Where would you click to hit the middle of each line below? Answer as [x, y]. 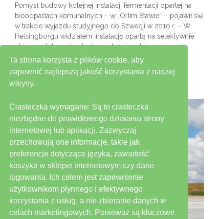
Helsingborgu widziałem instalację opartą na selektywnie [104, 36]
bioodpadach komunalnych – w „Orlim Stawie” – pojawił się [109, 15]
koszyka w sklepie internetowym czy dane [82, 165]
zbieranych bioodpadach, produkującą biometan [92, 46]
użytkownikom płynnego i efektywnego [76, 189]
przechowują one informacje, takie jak [75, 142]
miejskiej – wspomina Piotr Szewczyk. [74, 67]
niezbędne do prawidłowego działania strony [87, 118]
